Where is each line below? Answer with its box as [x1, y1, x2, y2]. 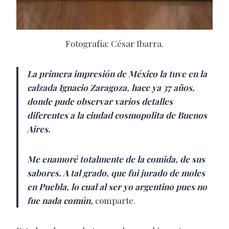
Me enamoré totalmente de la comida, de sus [27, 153, 205, 165]
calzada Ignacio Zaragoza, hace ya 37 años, [27, 81, 195, 93]
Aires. [27, 123, 51, 134]
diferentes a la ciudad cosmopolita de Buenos [27, 109, 207, 121]
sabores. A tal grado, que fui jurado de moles [27, 167, 205, 178]
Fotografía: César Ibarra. [65, 37, 164, 49]
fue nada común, [27, 194, 95, 206]
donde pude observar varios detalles [27, 95, 173, 107]
